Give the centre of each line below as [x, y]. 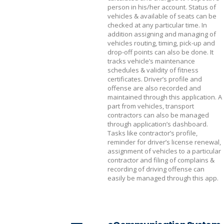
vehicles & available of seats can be [162, 16]
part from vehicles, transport [151, 106]
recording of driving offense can [156, 169]
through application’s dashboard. [158, 124]
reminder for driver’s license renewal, [164, 142]
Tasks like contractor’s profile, [152, 133]
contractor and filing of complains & [161, 160]
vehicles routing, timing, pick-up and [161, 43]
